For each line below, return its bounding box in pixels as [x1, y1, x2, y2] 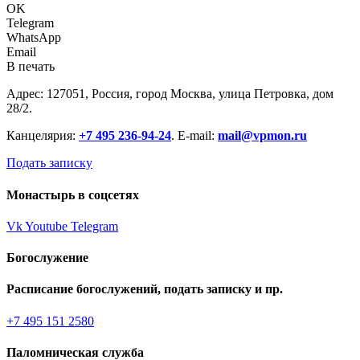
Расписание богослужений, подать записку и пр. [6, 282, 283, 297]
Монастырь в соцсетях [6, 187, 139, 202]
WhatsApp [6, 31, 61, 45]
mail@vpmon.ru [218, 129, 307, 143]
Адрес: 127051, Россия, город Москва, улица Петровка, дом [6, 87, 333, 101]
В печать [6, 59, 55, 74]
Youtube [25, 219, 67, 233]
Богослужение [6, 251, 88, 265]
